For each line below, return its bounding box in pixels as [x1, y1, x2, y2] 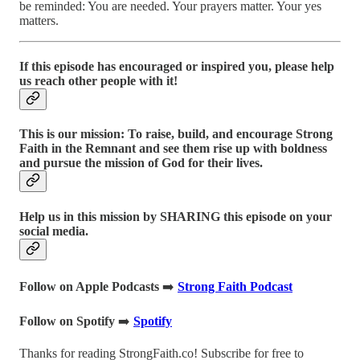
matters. [19, 13, 59, 27]
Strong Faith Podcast [178, 280, 292, 293]
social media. [19, 223, 88, 238]
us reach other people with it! [19, 74, 178, 88]
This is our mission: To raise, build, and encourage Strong [19, 127, 333, 141]
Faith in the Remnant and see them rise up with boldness [19, 141, 327, 156]
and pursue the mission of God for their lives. [19, 156, 263, 170]
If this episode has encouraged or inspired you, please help [19, 59, 334, 74]
